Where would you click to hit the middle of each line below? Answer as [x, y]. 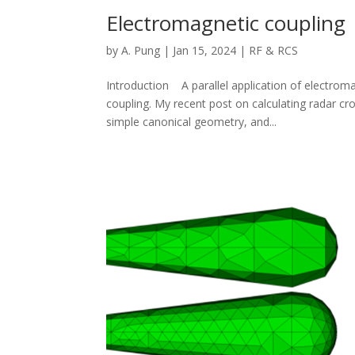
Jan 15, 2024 [205, 51]
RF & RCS [274, 51]
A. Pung [141, 51]
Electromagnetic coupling [226, 23]
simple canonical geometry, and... [192, 122]
